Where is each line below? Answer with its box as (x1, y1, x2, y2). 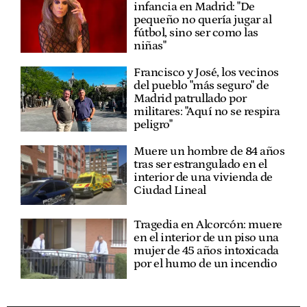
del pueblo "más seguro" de (134, 78, 269, 93)
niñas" (134, 38, 167, 53)
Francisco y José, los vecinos (134, 65, 279, 79)
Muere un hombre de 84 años (134, 144, 285, 158)
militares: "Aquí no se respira (134, 104, 280, 119)
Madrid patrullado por (134, 91, 247, 106)
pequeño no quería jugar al (134, 12, 272, 27)
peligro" (134, 117, 173, 132)
